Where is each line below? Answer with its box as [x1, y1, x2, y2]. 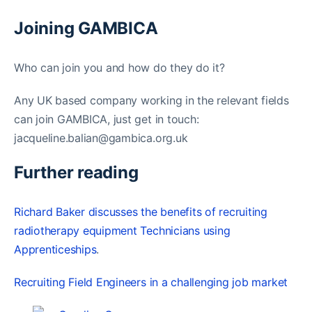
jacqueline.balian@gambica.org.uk [14, 130, 188, 145]
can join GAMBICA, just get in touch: [14, 111, 199, 126]
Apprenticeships [14, 242, 97, 256]
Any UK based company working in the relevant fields [14, 93, 289, 107]
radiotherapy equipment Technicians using [14, 223, 231, 237]
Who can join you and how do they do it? [14, 60, 225, 75]
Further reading [14, 162, 139, 182]
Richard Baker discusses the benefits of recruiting [14, 204, 268, 219]
